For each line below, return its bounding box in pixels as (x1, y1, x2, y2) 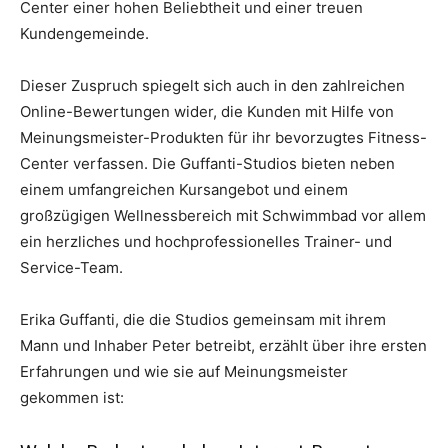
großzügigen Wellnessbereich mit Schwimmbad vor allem (20, 206, 426, 226)
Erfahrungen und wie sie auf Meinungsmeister (20, 362, 348, 382)
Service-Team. (20, 258, 123, 278)
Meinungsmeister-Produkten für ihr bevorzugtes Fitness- (20, 128, 427, 148)
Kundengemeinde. (20, 24, 149, 44)
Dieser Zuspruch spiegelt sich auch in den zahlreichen (20, 76, 405, 96)
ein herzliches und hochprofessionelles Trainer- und (20, 232, 392, 252)
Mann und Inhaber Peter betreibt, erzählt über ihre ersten (20, 336, 427, 356)
